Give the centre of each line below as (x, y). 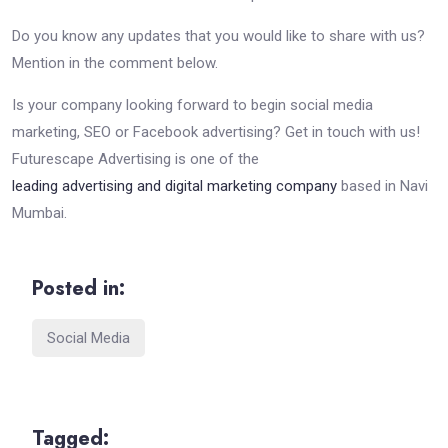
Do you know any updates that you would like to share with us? (218, 35)
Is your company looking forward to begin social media (192, 104)
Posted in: (78, 288)
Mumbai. (39, 212)
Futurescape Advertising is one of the (135, 158)
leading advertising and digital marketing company (174, 185)
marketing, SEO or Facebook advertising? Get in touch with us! (216, 131)
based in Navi (382, 185)
